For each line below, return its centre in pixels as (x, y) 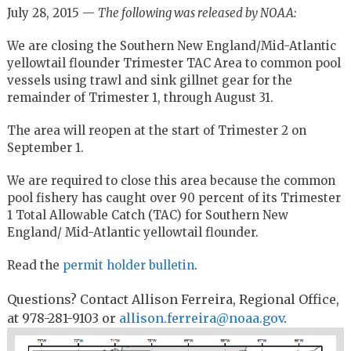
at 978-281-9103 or (63, 318)
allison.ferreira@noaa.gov (201, 318)
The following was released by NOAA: (197, 13)
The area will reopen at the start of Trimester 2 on (156, 130)
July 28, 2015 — (52, 13)
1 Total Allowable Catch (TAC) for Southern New (147, 215)
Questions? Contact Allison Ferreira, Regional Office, (173, 299)
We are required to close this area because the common (171, 180)
